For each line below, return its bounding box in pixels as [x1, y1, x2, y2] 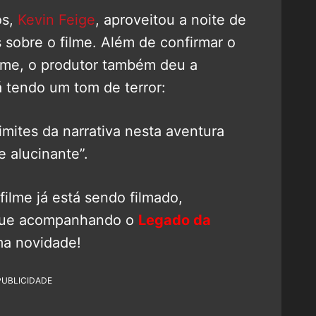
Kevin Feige [18, 11, 95, 28]
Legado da [138, 211, 211, 229]
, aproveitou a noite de [95, 11, 246, 28]
